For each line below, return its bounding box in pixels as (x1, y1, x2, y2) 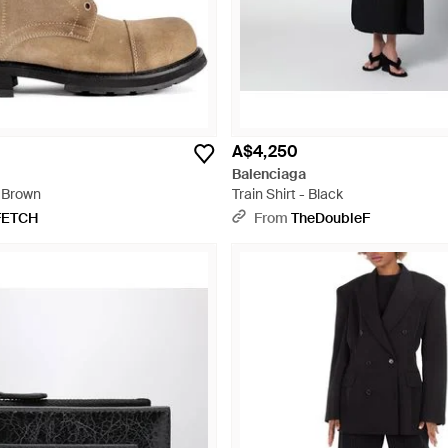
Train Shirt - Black (232, 185, 343, 203)
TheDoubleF (291, 209, 370, 227)
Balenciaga (232, 165, 306, 183)
